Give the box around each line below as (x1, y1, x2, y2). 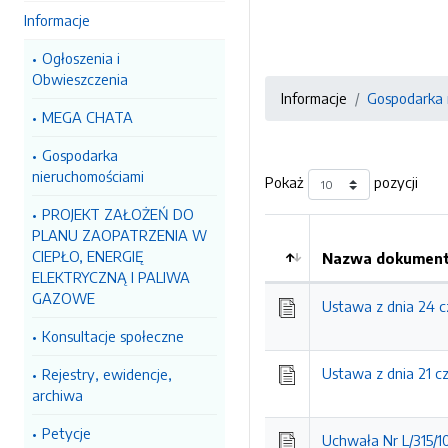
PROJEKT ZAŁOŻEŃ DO (42, 205, 194, 223)
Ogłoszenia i (42, 49, 120, 67)
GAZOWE (32, 289, 95, 307)
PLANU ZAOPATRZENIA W (32, 226, 207, 244)
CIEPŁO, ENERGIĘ (32, 247, 143, 265)
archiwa (32, 386, 83, 404)
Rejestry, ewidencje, (42, 365, 172, 383)
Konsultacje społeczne (42, 327, 184, 345)
